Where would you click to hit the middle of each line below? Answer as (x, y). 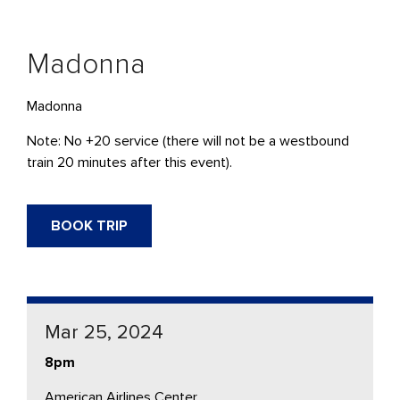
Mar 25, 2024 (104, 332)
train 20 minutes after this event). (129, 162)
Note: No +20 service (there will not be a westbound (188, 141)
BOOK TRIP (89, 225)
